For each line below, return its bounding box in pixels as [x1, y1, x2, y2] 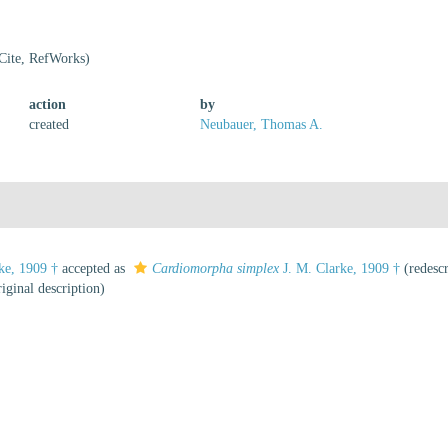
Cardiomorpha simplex [152, 261, 279, 276]
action [29, 97, 67, 112]
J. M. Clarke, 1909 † [279, 261, 400, 276]
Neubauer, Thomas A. [200, 117, 324, 132]
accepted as [58, 261, 129, 276]
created [29, 117, 70, 132]
